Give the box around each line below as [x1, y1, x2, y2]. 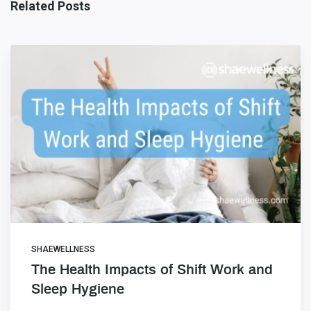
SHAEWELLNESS [31, 244, 95, 254]
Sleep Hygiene [31, 282, 124, 296]
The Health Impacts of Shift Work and [31, 262, 273, 277]
